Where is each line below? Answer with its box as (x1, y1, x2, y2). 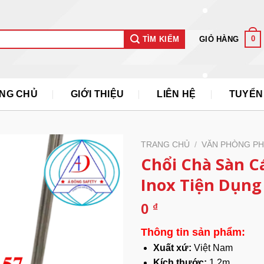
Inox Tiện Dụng (141, 173, 262, 196)
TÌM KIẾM (140, 35, 180, 44)
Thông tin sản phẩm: (141, 225, 245, 238)
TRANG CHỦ (141, 140, 190, 149)
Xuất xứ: (153, 242, 192, 253)
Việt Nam (191, 242, 233, 253)
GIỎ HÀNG (199, 34, 239, 44)
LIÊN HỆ (157, 89, 196, 99)
